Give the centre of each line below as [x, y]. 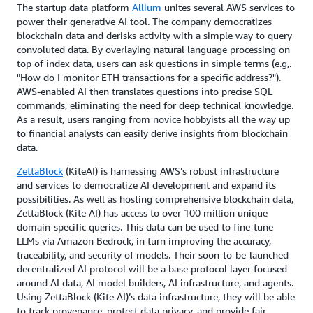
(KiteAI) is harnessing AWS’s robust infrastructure [171, 171]
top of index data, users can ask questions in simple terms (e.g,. [154, 63]
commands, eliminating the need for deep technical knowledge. [155, 105]
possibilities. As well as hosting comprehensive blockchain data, [155, 199]
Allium [147, 7]
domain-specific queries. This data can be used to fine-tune [145, 227]
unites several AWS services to [228, 7]
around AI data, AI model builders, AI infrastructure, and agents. [155, 283]
